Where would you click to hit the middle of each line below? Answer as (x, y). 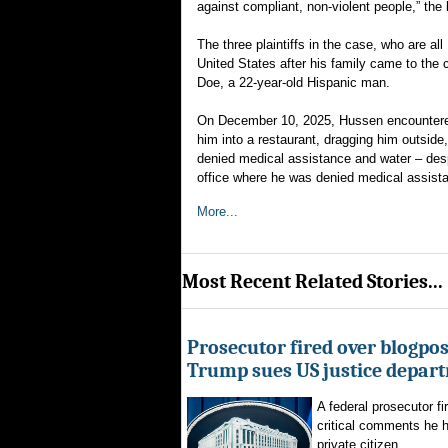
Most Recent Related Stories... (312, 281)
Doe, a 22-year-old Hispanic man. (293, 82)
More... (217, 211)
